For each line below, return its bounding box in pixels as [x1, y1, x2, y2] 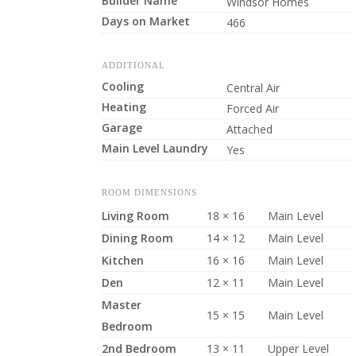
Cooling [101, 79, 144, 94]
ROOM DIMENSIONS [101, 188, 197, 197]
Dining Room [101, 230, 173, 246]
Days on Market [101, 14, 190, 29]
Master [101, 297, 141, 312]
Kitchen [101, 253, 144, 268]
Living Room [101, 208, 169, 223]
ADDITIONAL [101, 60, 165, 70]
